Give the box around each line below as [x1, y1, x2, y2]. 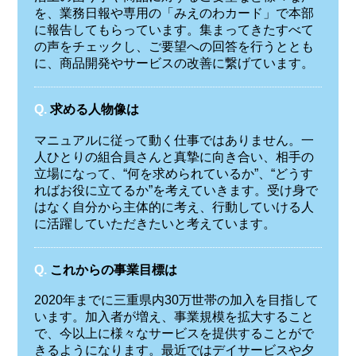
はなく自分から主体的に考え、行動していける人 [33, 199, 314, 214]
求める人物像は [49, 103, 139, 117]
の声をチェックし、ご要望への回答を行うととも [33, 40, 314, 54]
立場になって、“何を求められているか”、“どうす [33, 166, 313, 180]
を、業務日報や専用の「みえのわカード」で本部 [33, 6, 314, 21]
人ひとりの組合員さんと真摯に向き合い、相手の [33, 149, 314, 164]
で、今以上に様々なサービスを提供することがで [33, 327, 314, 341]
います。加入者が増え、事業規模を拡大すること [33, 310, 314, 324]
